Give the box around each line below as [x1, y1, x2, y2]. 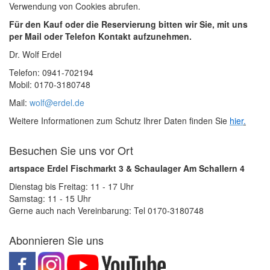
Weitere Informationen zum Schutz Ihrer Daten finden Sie [9, 114, 230, 127]
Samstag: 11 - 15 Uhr [9, 192, 91, 204]
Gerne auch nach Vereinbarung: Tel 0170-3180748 [9, 204, 204, 216]
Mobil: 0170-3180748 [9, 78, 90, 90]
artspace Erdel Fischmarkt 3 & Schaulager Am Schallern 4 [9, 162, 245, 174]
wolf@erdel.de [30, 96, 84, 108]
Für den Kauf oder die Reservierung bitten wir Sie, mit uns [9, 17, 248, 30]
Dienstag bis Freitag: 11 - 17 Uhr [9, 180, 134, 192]
